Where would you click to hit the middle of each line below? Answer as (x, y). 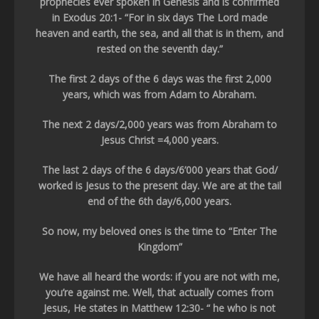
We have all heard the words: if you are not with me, (159, 277)
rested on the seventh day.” (159, 49)
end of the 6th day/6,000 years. (159, 201)
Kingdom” (159, 247)
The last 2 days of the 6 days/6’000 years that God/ (159, 170)
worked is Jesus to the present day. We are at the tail (159, 185)
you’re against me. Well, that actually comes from (159, 292)
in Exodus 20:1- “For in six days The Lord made (159, 17)
